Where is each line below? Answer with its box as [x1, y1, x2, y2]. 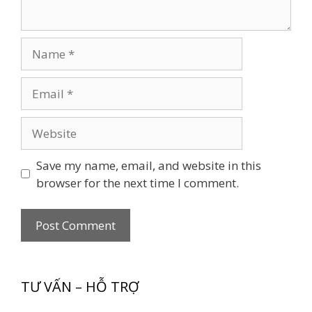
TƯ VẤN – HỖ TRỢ [21, 277, 139, 297]
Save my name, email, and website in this [36, 157, 261, 173]
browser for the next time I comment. [36, 174, 239, 191]
